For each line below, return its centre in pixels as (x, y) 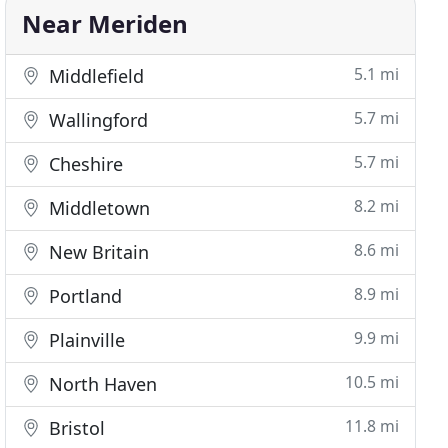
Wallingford (96, 120)
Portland (83, 296)
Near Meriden (105, 23)
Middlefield (94, 76)
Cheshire (84, 164)
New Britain (97, 252)
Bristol (75, 428)
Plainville (85, 340)
